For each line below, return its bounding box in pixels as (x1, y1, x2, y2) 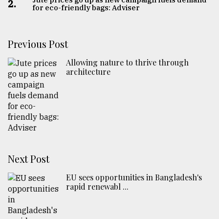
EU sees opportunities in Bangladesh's (66, 172, 202, 183)
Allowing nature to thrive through (66, 57, 189, 68)
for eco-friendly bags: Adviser (32, 3, 140, 13)
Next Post (8, 152, 49, 166)
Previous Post (8, 37, 68, 51)
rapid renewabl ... (66, 181, 129, 192)
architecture (66, 66, 110, 77)
